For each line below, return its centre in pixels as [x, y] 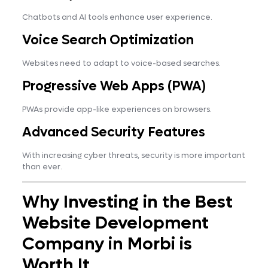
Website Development [115, 223]
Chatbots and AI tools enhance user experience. [117, 17]
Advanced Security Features [113, 132]
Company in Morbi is [107, 244]
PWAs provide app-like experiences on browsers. [117, 109]
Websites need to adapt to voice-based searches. [121, 63]
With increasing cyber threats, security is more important [133, 155]
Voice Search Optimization [108, 40]
